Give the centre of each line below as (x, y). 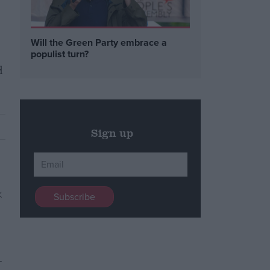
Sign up (112, 132)
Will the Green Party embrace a (99, 43)
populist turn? (60, 54)
